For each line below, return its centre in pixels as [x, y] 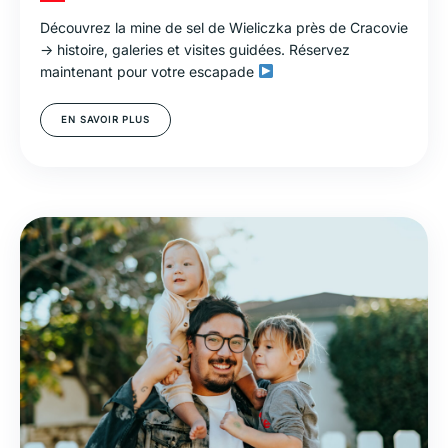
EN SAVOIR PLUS [106, 119]
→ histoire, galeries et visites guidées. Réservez [195, 49]
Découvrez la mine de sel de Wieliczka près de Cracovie [224, 27]
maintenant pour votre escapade [149, 71]
